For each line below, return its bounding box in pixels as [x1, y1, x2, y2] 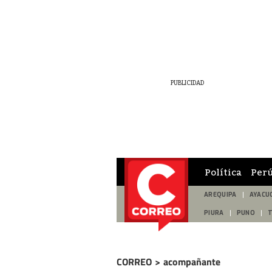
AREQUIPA [204, 191, 237, 199]
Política [205, 166, 242, 177]
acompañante [163, 254, 220, 269]
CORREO [117, 254, 152, 269]
